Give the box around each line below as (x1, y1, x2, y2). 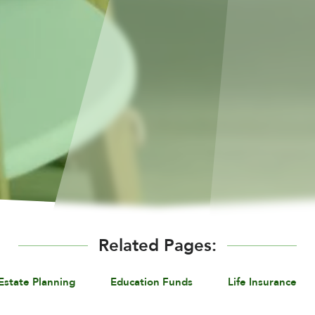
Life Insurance (228, 274, 297, 290)
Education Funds (110, 274, 193, 290)
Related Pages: (98, 233, 217, 257)
